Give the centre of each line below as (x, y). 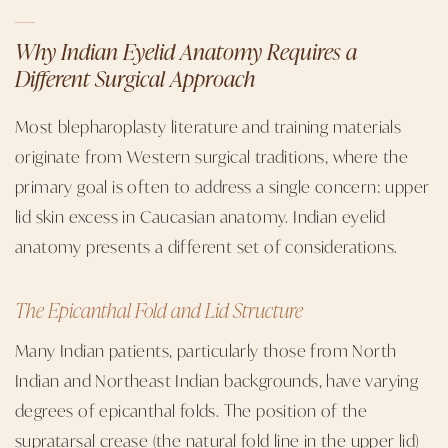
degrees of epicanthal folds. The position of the (191, 409)
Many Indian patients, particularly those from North (206, 349)
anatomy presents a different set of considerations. (206, 245)
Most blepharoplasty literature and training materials (208, 125)
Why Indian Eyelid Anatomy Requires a (186, 50)
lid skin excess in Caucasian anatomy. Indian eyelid (200, 215)
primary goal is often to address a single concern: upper (222, 185)
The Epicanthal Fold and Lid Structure (159, 309)
